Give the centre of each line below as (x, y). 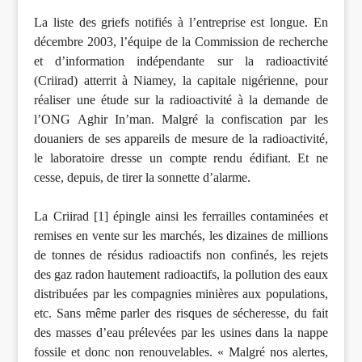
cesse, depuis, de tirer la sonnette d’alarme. (143, 178)
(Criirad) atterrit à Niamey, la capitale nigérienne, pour (181, 81)
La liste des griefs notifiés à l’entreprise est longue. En (181, 23)
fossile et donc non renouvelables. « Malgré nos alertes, (181, 352)
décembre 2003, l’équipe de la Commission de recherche (181, 42)
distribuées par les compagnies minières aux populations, (181, 294)
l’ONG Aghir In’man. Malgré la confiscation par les (181, 120)
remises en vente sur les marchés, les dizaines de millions (181, 236)
